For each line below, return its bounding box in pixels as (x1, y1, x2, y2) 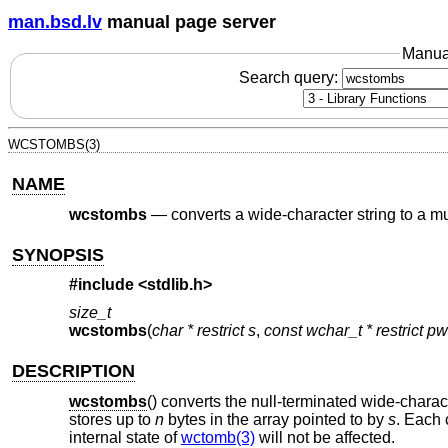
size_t (68, 304, 111, 322)
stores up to (68, 410, 155, 428)
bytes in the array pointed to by (163, 410, 388, 428)
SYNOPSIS (12, 244, 105, 265)
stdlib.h (146, 276, 203, 294)
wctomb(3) (180, 428, 255, 446)
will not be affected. (254, 428, 395, 446)
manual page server (102, 11, 276, 32)
